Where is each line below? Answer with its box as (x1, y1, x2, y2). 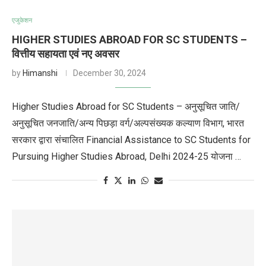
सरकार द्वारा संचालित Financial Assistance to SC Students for (12, 134, 251, 145)
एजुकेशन (12, 17, 32, 24)
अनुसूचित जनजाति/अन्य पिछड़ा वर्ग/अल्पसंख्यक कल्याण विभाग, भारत (12, 118, 244, 129)
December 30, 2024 (73, 68, 146, 78)
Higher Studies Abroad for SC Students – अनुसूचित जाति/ (12, 101, 240, 112)
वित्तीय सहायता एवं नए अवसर (12, 47, 119, 60)
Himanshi (23, 68, 58, 78)
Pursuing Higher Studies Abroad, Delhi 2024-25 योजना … (12, 151, 241, 162)
